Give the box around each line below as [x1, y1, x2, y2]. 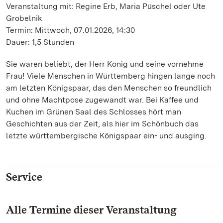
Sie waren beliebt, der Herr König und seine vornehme [6, 59, 204, 69]
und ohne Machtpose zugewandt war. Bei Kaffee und [6, 95, 199, 105]
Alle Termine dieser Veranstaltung [6, 203, 177, 216]
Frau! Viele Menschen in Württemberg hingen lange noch [6, 71, 215, 81]
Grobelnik [6, 13, 42, 23]
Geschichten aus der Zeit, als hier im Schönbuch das [6, 119, 199, 128]
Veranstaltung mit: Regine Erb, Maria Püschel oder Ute [6, 1, 206, 11]
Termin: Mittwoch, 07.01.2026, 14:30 [6, 25, 135, 35]
